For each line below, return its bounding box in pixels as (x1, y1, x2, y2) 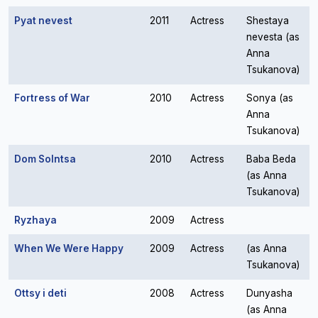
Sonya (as (246, 92, 293, 104)
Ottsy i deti (14, 287, 67, 299)
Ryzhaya (14, 214, 57, 226)
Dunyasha (246, 287, 292, 299)
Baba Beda (246, 153, 296, 165)
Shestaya (246, 15, 289, 26)
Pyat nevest (14, 15, 72, 26)
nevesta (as (246, 31, 300, 43)
